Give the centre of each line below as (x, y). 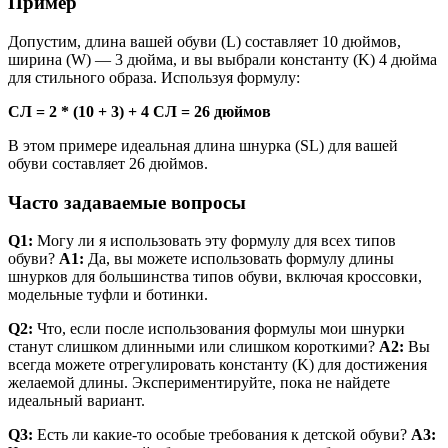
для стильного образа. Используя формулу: (154, 77)
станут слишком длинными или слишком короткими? (193, 347)
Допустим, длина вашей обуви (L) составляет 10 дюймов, (204, 41)
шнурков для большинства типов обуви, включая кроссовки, (215, 277)
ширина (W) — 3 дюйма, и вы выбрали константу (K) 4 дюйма (222, 59)
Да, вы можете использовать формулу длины (239, 259)
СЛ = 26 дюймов (212, 111)
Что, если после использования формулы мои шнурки (219, 329)
